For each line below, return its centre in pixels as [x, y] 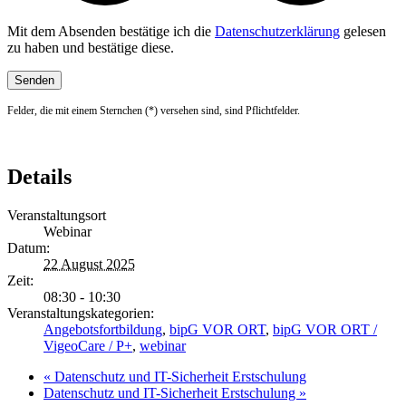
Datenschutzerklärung [277, 32]
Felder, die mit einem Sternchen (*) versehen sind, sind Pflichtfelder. [154, 111]
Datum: [29, 248]
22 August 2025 [89, 265]
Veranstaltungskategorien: [81, 314]
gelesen [363, 32]
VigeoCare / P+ [88, 346]
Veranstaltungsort [57, 216]
